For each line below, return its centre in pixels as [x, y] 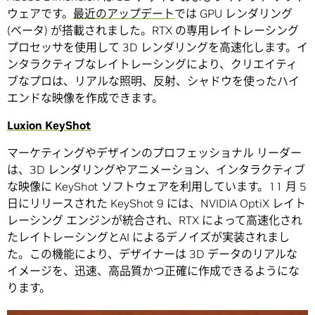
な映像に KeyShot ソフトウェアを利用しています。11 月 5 [157, 186]
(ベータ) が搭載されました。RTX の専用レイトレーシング [153, 30]
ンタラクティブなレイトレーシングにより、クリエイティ [152, 64]
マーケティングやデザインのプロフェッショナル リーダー [154, 152]
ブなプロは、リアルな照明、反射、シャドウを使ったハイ [153, 81]
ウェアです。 [40, 13]
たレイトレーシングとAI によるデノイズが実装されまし [148, 237]
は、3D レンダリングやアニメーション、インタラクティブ [156, 169]
